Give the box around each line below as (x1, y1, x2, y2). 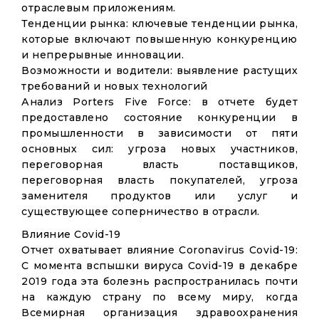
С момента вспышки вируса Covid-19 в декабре (21, 259, 298, 272)
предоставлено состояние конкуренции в (21, 111, 298, 124)
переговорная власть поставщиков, (21, 158, 298, 171)
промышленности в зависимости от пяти (21, 127, 298, 140)
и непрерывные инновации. (21, 48, 184, 61)
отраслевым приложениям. (21, 1, 176, 14)
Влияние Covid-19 (21, 228, 120, 241)
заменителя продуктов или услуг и (21, 189, 298, 202)
